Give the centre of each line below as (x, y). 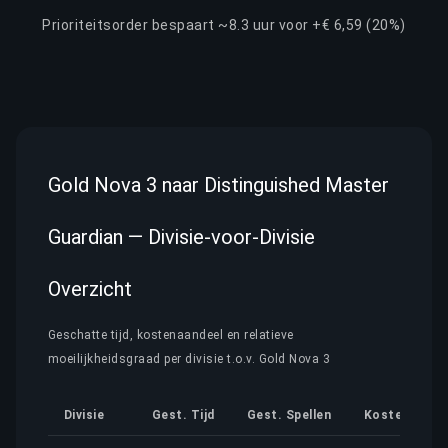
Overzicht (90, 289)
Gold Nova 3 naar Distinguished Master (218, 185)
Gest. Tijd (183, 415)
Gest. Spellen (289, 415)
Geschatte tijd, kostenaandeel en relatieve (171, 335)
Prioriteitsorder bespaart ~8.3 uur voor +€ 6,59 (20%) (224, 24)
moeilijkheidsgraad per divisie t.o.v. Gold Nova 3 (189, 359)
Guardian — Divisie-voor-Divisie (181, 237)
